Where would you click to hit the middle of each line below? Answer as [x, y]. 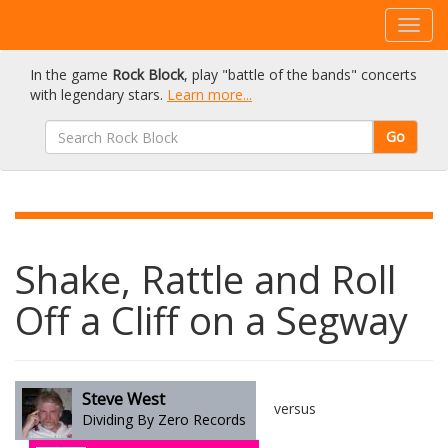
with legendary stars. [98, 94]
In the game [71, 74]
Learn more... [209, 94]
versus [293, 409]
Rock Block [148, 74]
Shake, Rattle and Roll [205, 279]
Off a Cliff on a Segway [211, 320]
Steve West [123, 399]
